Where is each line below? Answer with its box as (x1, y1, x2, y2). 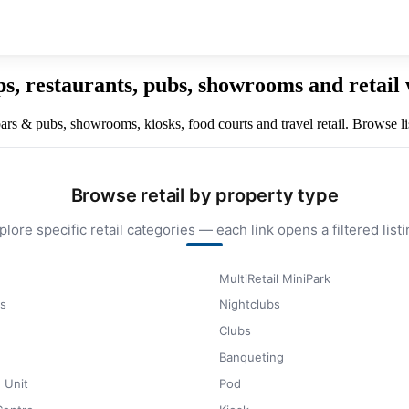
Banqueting (219, 349, 284, 364)
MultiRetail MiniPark (219, 270, 330, 286)
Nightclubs (219, 297, 280, 312)
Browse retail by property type (70, 184, 339, 206)
